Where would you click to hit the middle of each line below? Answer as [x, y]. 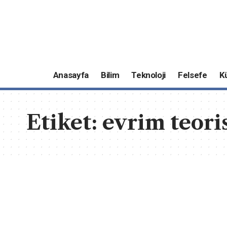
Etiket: [64, 122]
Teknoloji [149, 75]
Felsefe [193, 75]
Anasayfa [71, 75]
